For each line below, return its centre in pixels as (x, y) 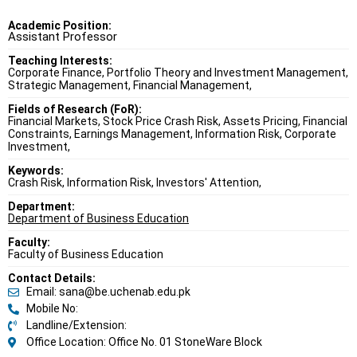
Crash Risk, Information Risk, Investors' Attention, (135, 183)
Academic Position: (60, 26)
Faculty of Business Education (86, 255)
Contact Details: (52, 279)
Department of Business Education (98, 219)
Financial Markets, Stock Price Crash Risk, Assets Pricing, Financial (178, 122)
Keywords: (36, 171)
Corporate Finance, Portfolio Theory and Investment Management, (178, 73)
